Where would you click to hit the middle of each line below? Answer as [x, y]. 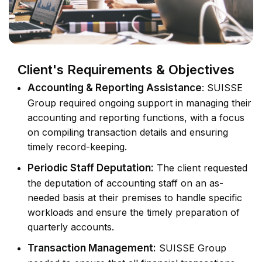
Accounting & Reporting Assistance [115, 88]
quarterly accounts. [71, 227]
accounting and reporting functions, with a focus [136, 118]
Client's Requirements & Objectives [126, 70]
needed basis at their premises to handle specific [135, 198]
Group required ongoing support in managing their [139, 103]
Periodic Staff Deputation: [91, 168]
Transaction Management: [92, 248]
